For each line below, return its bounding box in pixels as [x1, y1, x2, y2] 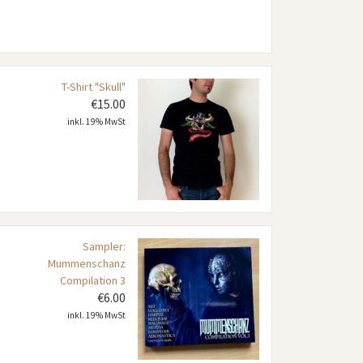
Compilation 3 [59, 273, 126, 288]
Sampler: [82, 239, 126, 254]
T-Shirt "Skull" [61, 79, 126, 95]
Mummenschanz [47, 256, 126, 271]
